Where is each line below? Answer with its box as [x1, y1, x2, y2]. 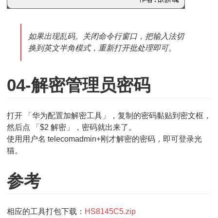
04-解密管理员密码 [7, 75, 150, 94]
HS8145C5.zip [85, 207, 136, 216]
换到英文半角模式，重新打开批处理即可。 [28, 43, 176, 52]
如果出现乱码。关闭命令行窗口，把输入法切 [28, 32, 184, 40]
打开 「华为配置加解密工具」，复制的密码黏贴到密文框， [7, 111, 211, 120]
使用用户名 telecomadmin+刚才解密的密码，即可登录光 [7, 134, 202, 143]
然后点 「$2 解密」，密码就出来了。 [7, 123, 136, 131]
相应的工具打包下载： [7, 207, 85, 216]
